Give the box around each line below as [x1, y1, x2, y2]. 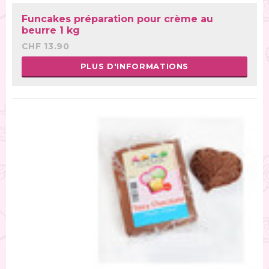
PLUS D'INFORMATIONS [80, 61, 189, 71]
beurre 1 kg [22, 24, 80, 36]
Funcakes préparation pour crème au [22, 13, 214, 25]
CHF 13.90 [22, 40, 70, 52]
